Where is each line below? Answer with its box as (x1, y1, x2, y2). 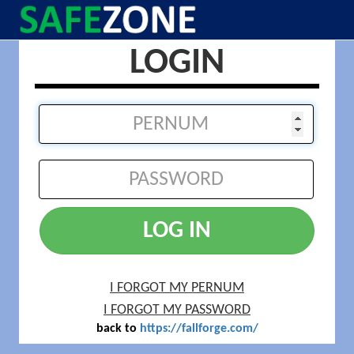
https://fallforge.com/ (139, 322, 258, 335)
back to (96, 322, 140, 335)
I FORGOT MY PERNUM (110, 281, 244, 296)
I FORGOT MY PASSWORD (104, 303, 250, 318)
